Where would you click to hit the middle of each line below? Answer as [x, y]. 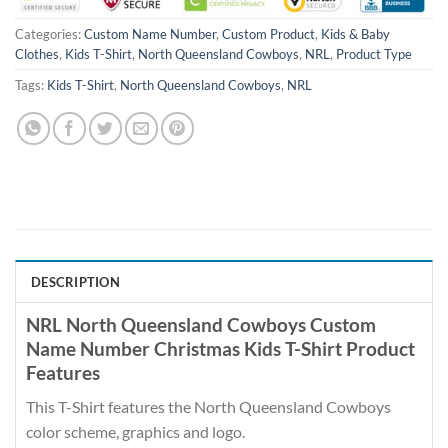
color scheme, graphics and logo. [135, 432]
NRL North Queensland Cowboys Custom [201, 324]
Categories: [49, 33]
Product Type [374, 53]
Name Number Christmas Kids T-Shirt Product [220, 348]
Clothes [37, 53]
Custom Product [268, 33]
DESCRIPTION [75, 281]
